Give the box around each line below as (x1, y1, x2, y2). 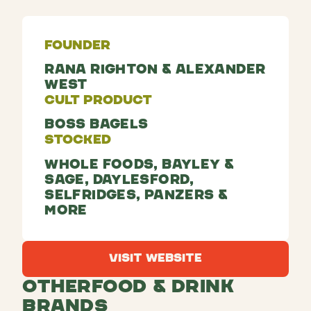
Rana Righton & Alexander (44, 63, 266, 77)
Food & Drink (91, 277, 235, 296)
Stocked (44, 133, 112, 147)
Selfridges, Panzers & (44, 188, 228, 202)
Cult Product (44, 94, 153, 108)
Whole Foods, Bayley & (44, 158, 235, 171)
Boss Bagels (44, 118, 149, 132)
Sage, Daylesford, (44, 173, 194, 187)
